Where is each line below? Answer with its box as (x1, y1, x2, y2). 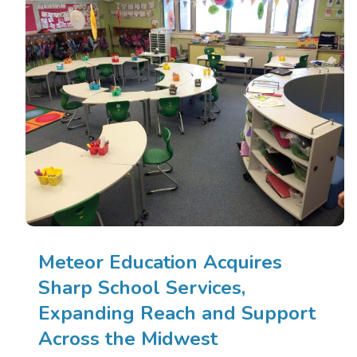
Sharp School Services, (38, 274, 245, 300)
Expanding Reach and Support (38, 300, 316, 326)
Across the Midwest (38, 325, 223, 351)
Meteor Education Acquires (38, 249, 282, 275)
